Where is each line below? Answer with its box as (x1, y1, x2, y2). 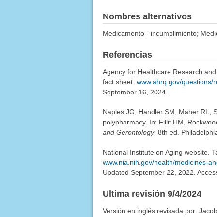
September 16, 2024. (102, 88, 168, 96)
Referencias (102, 49, 152, 60)
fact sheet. (102, 77, 137, 86)
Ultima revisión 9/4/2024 (102, 188, 201, 199)
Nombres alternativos (102, 11, 192, 21)
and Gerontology (102, 128, 154, 136)
